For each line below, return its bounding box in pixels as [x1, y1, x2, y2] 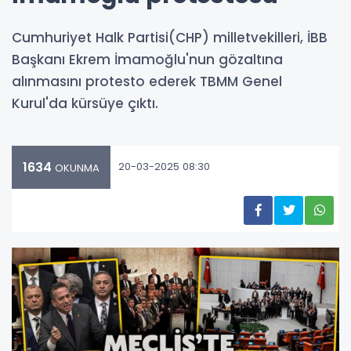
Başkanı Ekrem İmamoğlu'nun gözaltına [12, 49, 283, 69]
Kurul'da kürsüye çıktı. [12, 93, 158, 113]
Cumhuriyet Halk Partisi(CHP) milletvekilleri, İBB [12, 27, 327, 47]
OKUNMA [52, 160, 100, 175]
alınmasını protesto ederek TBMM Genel [12, 71, 282, 91]
